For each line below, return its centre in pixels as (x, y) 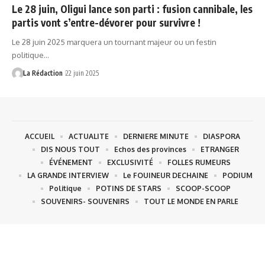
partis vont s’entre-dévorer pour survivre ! (106, 22)
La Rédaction (43, 73)
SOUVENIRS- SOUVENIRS (85, 201)
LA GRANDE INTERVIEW (68, 175)
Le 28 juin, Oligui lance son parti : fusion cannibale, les (132, 9)
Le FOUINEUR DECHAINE (165, 175)
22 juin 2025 (82, 73)
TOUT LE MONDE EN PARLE (191, 201)
